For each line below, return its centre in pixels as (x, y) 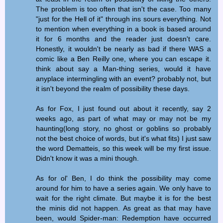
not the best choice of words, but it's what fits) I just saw (123, 138)
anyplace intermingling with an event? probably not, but (123, 78)
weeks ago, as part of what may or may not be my (123, 118)
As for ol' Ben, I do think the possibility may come (123, 178)
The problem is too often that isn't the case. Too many (123, 9)
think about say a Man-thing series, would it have (123, 68)
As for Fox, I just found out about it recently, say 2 (123, 108)
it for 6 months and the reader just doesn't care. (123, 39)
